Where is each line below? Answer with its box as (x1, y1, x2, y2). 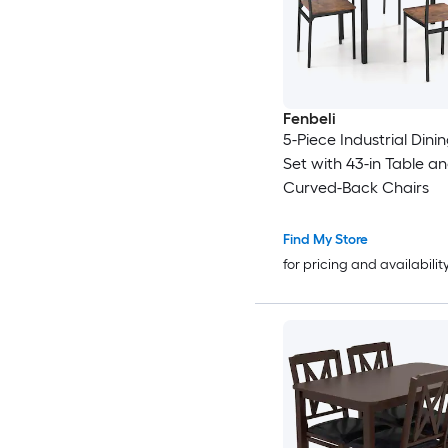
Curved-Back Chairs (282, 178, 429, 198)
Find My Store (282, 231, 368, 249)
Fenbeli (282, 109, 336, 129)
